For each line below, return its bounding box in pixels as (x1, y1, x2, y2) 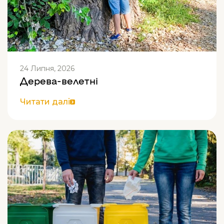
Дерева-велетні (20, 74, 98, 86)
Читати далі (20, 97, 70, 106)
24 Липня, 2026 (20, 64, 74, 73)
